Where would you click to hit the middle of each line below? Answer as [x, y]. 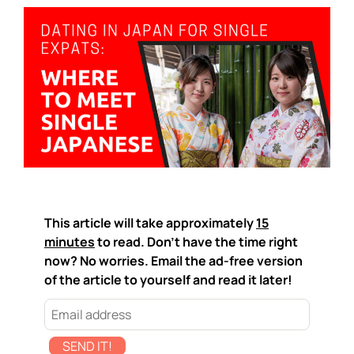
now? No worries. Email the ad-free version [173, 261]
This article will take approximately [150, 223]
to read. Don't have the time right [196, 242]
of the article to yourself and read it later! [168, 280]
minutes [70, 242]
